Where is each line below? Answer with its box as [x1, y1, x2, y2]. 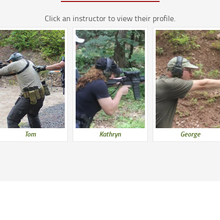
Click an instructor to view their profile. [45, 12, 175, 24]
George [180, 128, 200, 138]
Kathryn [99, 128, 121, 138]
